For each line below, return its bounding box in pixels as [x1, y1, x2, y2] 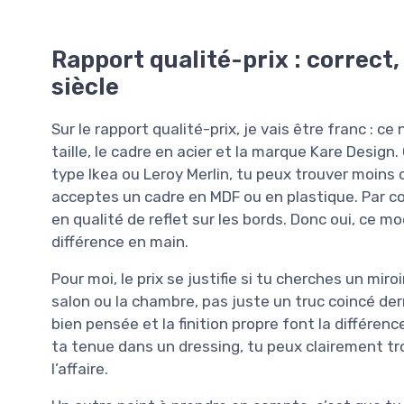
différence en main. [51, 232, 188, 251]
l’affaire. [51, 359, 108, 378]
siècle [51, 72, 119, 100]
